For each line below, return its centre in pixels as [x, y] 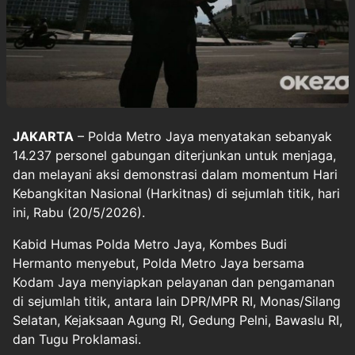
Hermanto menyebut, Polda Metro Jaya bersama [158, 263]
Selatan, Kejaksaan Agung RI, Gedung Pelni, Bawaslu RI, [177, 320]
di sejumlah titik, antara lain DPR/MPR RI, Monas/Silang [177, 301]
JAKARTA [43, 136]
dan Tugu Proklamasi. [77, 339]
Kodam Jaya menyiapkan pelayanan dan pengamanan [174, 282]
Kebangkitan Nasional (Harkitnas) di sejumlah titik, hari [176, 193]
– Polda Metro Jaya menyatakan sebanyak [203, 136]
